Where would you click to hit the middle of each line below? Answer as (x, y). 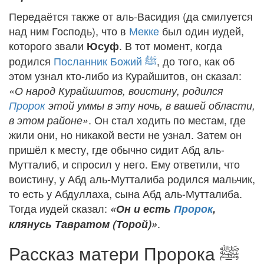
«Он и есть (142, 208)
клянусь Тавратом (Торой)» (83, 224)
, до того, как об (196, 60)
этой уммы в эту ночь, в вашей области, (150, 105)
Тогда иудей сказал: (60, 208)
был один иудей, (202, 30)
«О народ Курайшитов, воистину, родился (116, 90)
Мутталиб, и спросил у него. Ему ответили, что (124, 164)
